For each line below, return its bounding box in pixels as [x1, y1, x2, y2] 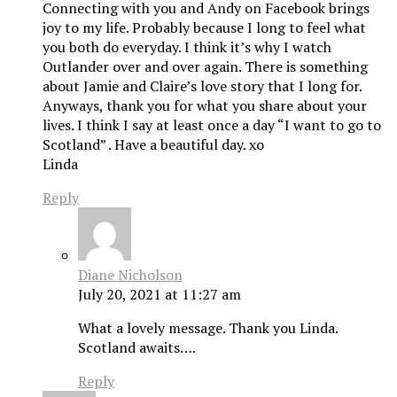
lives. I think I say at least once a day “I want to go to [43, 115, 381, 136]
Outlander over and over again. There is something [43, 57, 368, 77]
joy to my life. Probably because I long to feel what [43, 18, 366, 38]
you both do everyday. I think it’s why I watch [43, 37, 331, 58]
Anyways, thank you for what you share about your [43, 96, 367, 116]
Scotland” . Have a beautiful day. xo [43, 135, 264, 155]
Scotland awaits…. [78, 338, 196, 358]
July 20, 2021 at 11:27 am [78, 284, 241, 305]
